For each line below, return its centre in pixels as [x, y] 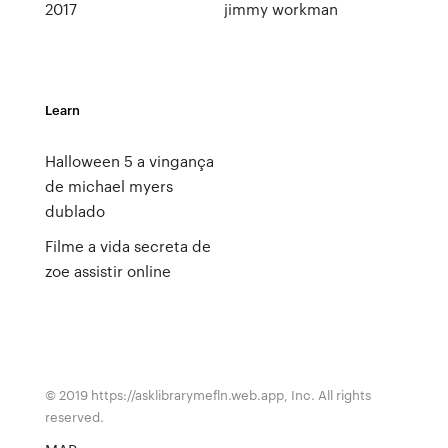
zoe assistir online [107, 271]
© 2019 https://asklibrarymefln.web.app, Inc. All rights [207, 394]
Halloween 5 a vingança [129, 161]
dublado [74, 211]
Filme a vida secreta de [127, 246]
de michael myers [108, 186]
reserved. [74, 416]
